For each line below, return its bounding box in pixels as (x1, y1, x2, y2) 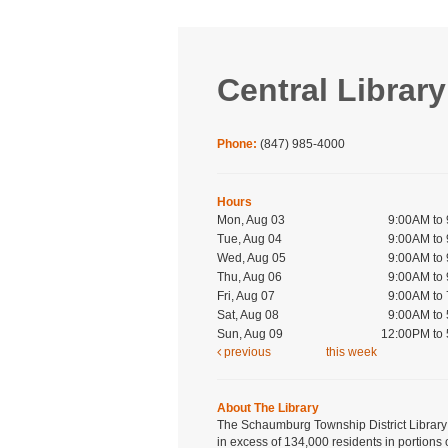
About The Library (217, 401, 319, 416)
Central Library (217, 72, 446, 109)
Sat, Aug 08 (217, 308, 280, 323)
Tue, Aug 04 (217, 232, 283, 247)
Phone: (217, 137, 260, 152)
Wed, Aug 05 (217, 251, 287, 266)
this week (325, 345, 377, 360)
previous (221, 345, 271, 360)
